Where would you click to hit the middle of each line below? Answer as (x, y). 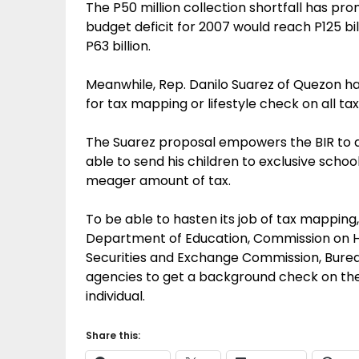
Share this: (113, 335)
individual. (115, 296)
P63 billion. (118, 46)
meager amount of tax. (158, 181)
